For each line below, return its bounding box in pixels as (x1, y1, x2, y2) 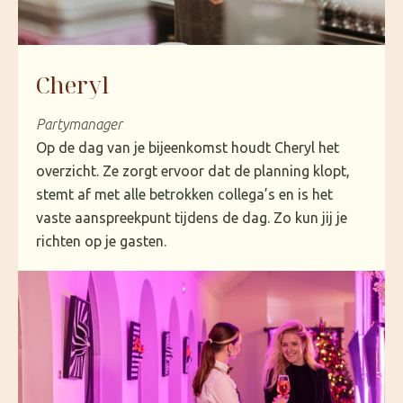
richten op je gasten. (36, 232, 166, 249)
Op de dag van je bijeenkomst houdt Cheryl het (36, 139, 339, 156)
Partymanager (36, 115, 122, 132)
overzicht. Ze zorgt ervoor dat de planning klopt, (36, 162, 350, 179)
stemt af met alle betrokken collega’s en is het (36, 185, 333, 202)
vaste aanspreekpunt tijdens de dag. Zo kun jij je (36, 209, 347, 226)
